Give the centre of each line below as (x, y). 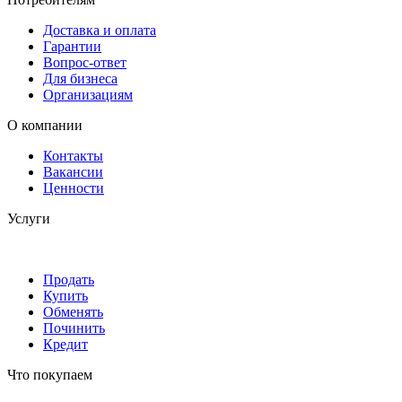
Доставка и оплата (100, 30)
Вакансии (73, 172)
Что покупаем (50, 375)
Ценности (74, 188)
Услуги (29, 218)
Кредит (66, 344)
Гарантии (72, 46)
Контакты (73, 156)
